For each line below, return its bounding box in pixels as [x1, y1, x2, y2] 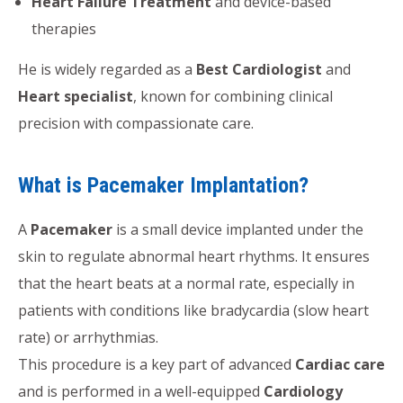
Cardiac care [295, 354, 385, 374]
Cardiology [264, 381, 343, 401]
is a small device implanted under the [112, 219, 363, 239]
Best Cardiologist [196, 58, 322, 79]
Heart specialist [18, 85, 133, 106]
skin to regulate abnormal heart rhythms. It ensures [18, 246, 370, 266]
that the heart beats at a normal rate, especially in [18, 273, 354, 293]
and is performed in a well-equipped [18, 381, 264, 401]
